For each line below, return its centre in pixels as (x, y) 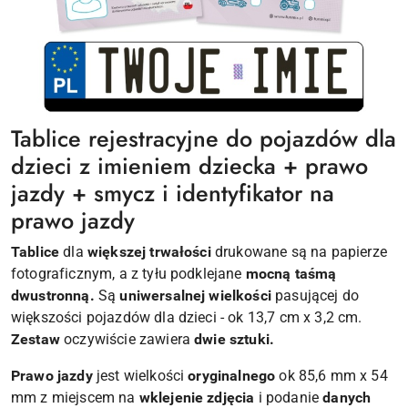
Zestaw (36, 340)
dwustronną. (53, 296)
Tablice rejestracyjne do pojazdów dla (204, 139)
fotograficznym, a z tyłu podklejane (128, 274)
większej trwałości (149, 252)
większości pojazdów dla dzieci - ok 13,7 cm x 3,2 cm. (187, 318)
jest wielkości (140, 376)
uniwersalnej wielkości (195, 296)
